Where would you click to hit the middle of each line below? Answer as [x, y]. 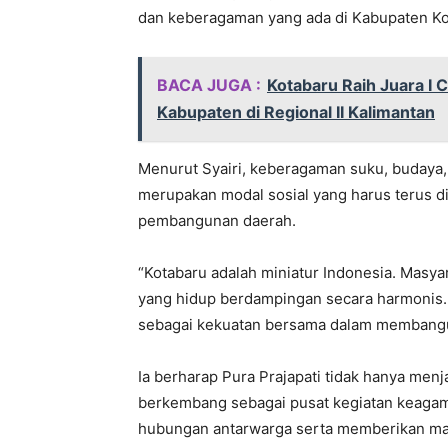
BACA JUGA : [209, 85]
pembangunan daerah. [217, 221]
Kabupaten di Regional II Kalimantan [296, 112]
